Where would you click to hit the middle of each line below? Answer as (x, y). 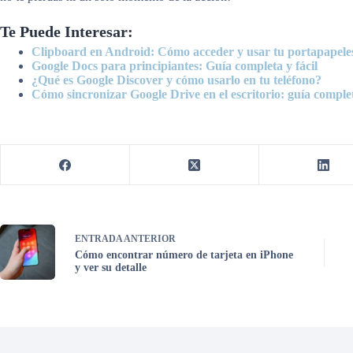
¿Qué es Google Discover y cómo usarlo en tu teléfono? (176, 80)
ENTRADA (98, 238)
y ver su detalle (111, 267)
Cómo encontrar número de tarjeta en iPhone (184, 255)
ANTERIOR (149, 238)
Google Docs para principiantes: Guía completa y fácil (175, 66)
